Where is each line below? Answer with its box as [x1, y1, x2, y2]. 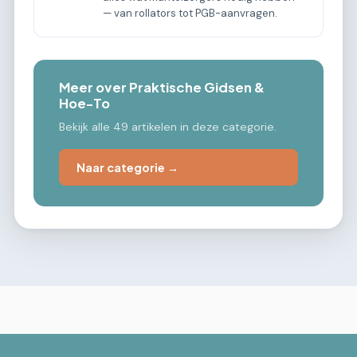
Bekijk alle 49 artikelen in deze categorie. [59, 119, 277, 134]
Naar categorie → [76, 159, 179, 175]
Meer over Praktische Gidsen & [59, 79, 265, 96]
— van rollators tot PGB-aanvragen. [103, 6, 278, 20]
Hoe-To [59, 95, 110, 112]
